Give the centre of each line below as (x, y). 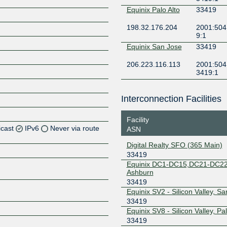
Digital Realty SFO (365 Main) (174, 145)
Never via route (75, 128)
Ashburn (140, 172)
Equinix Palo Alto (153, 10)
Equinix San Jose (154, 47)
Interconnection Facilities (171, 99)
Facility (138, 119)
